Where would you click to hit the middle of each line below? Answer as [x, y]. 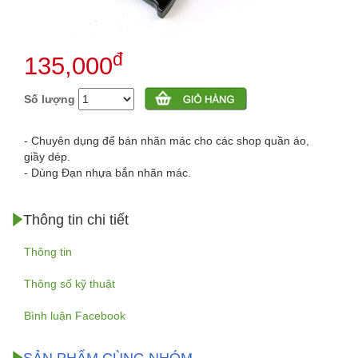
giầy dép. [47, 157]
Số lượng [50, 99]
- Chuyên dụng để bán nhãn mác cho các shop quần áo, [167, 141]
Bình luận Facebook [75, 316]
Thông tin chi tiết [76, 220]
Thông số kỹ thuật [70, 284]
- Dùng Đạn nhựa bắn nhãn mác [106, 173]
